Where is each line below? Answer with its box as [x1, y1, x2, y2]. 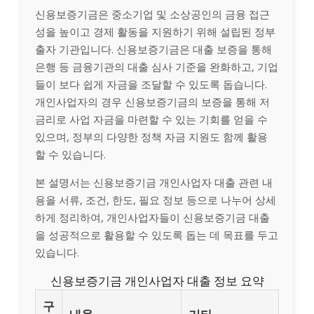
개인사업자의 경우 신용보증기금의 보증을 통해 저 [35, 94, 270, 109]
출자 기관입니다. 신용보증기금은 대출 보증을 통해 [35, 41, 272, 56]
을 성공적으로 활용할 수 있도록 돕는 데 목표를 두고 [35, 227, 278, 242]
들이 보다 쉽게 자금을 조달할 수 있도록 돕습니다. [35, 76, 267, 91]
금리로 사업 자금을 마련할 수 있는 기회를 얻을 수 [35, 111, 268, 126]
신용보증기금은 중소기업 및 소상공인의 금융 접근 [35, 6, 270, 21]
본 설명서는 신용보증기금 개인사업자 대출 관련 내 [35, 175, 273, 189]
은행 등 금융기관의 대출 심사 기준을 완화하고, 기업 [35, 59, 278, 74]
